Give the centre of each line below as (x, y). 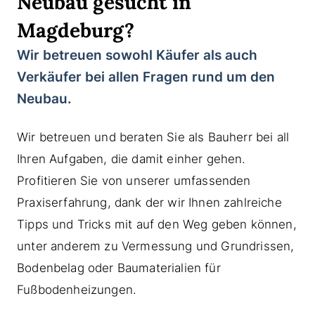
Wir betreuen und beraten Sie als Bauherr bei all (153, 137)
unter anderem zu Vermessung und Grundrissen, (156, 246)
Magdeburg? (76, 31)
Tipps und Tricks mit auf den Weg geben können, (157, 225)
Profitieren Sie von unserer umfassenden (134, 181)
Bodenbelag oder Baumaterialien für (119, 268)
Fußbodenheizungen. (77, 290)
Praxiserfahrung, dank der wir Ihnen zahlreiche (149, 203)
